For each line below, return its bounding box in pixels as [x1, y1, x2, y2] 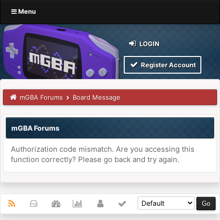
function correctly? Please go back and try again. [11, 155, 179, 164]
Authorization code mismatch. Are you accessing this [11, 144, 194, 154]
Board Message [72, 93, 120, 101]
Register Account [139, 61, 196, 69]
